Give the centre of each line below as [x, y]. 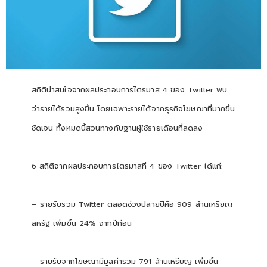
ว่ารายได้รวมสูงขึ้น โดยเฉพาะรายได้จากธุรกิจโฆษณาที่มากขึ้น [133, 108]
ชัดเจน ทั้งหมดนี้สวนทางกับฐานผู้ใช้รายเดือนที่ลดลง [117, 128]
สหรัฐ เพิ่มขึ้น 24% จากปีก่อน [81, 223]
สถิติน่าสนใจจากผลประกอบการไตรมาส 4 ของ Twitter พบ [129, 89]
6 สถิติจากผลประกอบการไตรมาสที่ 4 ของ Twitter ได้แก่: [127, 166]
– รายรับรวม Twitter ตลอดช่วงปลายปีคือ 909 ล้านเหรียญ [132, 204]
